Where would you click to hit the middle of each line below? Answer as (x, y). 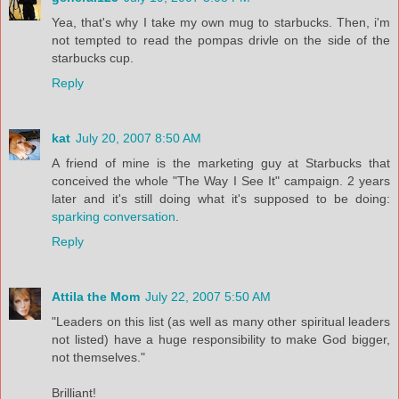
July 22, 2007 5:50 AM (208, 296)
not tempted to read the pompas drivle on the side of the (221, 40)
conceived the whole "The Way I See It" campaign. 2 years (221, 180)
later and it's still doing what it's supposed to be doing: (221, 198)
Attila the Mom (96, 296)
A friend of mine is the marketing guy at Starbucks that (221, 163)
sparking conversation (114, 216)
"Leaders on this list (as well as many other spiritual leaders (221, 321)
